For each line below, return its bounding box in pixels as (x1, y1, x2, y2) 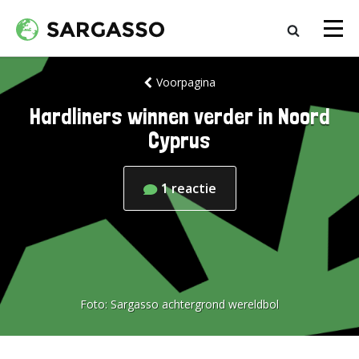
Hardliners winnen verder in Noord (29, 103, 330, 130)
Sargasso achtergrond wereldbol (111, 296, 279, 312)
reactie (171, 179, 216, 197)
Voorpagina (155, 75, 216, 90)
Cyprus (148, 127, 211, 154)
